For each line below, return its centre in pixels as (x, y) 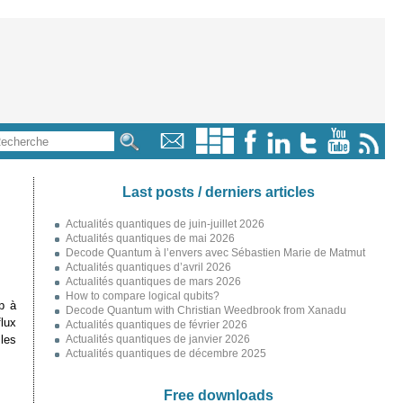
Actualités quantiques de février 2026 (156, 325)
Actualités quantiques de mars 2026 (153, 282)
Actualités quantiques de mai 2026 (150, 238)
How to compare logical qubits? (142, 296)
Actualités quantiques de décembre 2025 (166, 354)
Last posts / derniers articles (218, 192)
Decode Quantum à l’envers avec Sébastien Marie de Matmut (215, 253)
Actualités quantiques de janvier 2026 (157, 339)
